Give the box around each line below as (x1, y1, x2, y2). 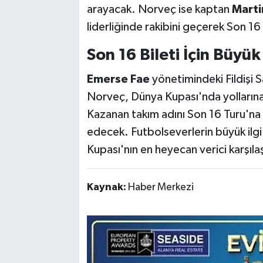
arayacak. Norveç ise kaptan (86, 4, 232, 16)
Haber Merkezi (127, 181, 194, 193)
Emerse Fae (86, 73, 150, 85)
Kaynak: (86, 181, 128, 193)
